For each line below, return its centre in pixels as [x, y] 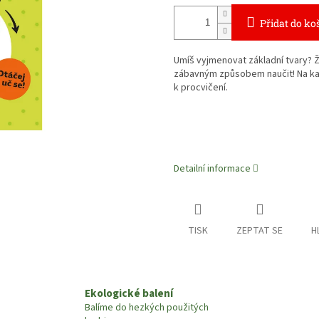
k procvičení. [201, 88]
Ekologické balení [129, 293]
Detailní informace [212, 169]
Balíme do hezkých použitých [147, 307]
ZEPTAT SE [260, 231]
